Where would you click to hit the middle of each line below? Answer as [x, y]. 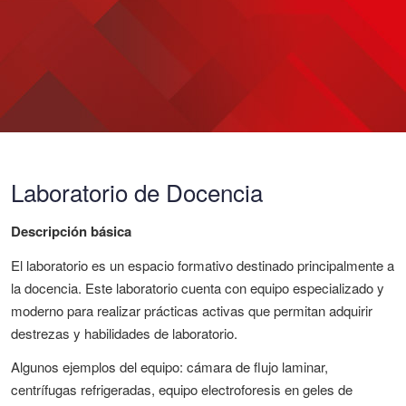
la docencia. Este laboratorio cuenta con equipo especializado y [198, 288]
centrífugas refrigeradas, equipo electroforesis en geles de [182, 389]
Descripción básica [71, 231]
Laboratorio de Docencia [137, 192]
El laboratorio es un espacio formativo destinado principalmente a [203, 265]
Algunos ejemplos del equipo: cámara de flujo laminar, [169, 367]
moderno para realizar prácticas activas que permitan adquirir [192, 310]
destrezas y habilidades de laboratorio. [126, 333]
